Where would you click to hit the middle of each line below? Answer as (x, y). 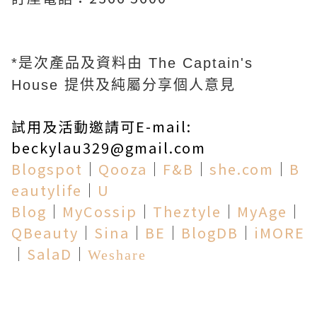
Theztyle (187, 211)
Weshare (117, 255)
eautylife (47, 190)
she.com (242, 169)
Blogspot (47, 169)
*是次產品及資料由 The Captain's (132, 63)
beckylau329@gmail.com (109, 148)
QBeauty (45, 232)
